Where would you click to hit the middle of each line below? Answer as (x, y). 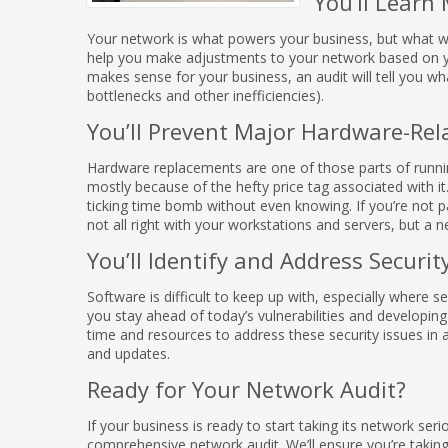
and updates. (128, 353)
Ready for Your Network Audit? (246, 389)
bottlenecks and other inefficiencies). (205, 95)
